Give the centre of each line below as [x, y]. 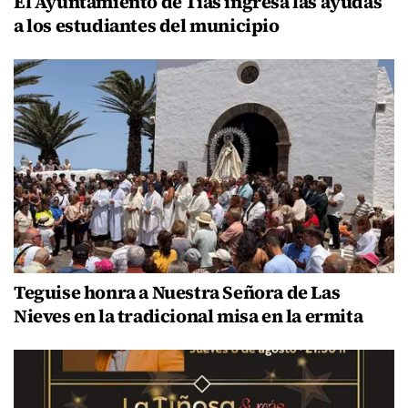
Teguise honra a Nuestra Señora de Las [177, 293]
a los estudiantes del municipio [147, 25]
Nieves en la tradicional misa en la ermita [189, 316]
